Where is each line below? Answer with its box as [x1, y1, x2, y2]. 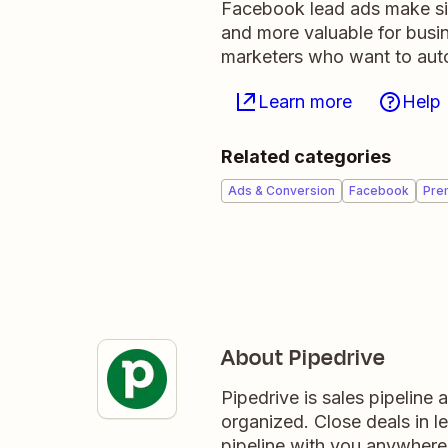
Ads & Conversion [228, 183, 335, 198]
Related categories [221, 146, 391, 167]
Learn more [258, 91, 352, 112]
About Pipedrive [221, 342, 386, 374]
